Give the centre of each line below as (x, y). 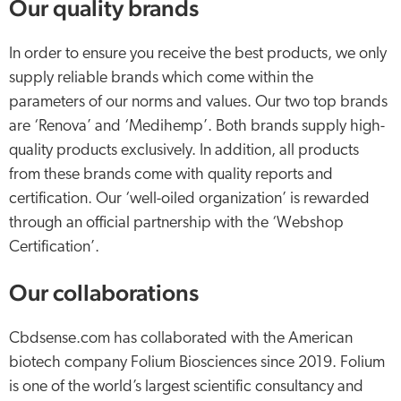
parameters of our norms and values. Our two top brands (198, 102)
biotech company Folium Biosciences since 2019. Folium (197, 363)
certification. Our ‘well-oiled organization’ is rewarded (189, 199)
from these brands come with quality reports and (171, 175)
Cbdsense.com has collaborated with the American (181, 339)
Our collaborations (104, 292)
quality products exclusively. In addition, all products (184, 151)
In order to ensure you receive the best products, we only (198, 54)
